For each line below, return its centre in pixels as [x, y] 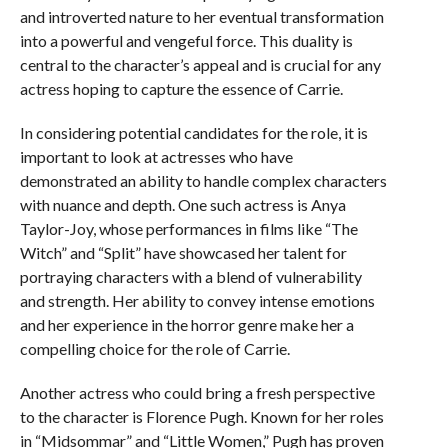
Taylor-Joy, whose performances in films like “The [188, 228]
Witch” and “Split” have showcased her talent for [183, 252]
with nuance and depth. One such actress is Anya [182, 204]
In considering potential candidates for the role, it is [193, 132]
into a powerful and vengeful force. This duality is [186, 40]
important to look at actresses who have [156, 156]
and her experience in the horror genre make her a [186, 324]
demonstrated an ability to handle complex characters [203, 180]
